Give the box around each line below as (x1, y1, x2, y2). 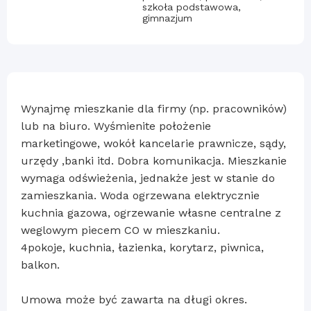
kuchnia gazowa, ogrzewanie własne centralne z (21, 205, 281, 219)
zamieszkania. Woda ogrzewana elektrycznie (21, 188, 260, 202)
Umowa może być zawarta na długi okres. (21, 292, 247, 306)
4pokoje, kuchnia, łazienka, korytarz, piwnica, (21, 240, 264, 254)
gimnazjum (142, 12, 192, 24)
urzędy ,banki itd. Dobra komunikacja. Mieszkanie (21, 153, 287, 167)
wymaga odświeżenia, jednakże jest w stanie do (21, 171, 275, 185)
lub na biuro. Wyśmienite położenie (21, 119, 211, 133)
